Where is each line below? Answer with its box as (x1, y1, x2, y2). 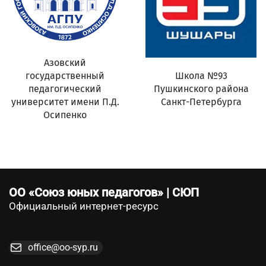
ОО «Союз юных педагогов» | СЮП (9, 185, 199, 199)
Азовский (44, 56, 86, 68)
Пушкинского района (153, 83, 249, 94)
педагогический (28, 83, 102, 94)
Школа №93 (175, 69, 227, 81)
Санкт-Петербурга (160, 96, 242, 107)
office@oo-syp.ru (27, 242, 98, 254)
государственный (26, 69, 104, 81)
